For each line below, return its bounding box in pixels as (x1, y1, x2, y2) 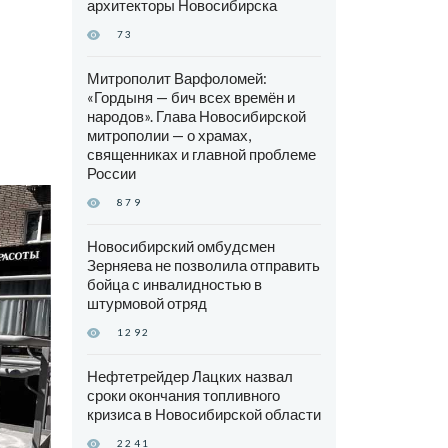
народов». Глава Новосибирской (86, 107, 306, 126)
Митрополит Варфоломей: (86, 69, 267, 88)
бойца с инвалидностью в (86, 275, 262, 294)
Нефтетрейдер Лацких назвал (86, 367, 293, 386)
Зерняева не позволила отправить (86, 256, 320, 275)
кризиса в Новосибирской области (86, 405, 321, 424)
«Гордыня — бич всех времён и (86, 88, 295, 107)
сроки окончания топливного (86, 386, 280, 405)
